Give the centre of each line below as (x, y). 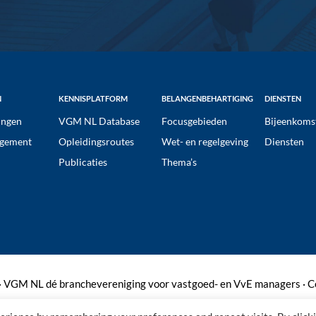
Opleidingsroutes (96, 141)
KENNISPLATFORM (93, 98)
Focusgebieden (194, 121)
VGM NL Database (99, 121)
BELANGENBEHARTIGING (207, 98)
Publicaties (83, 162)
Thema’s (179, 162)
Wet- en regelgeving (205, 141)
